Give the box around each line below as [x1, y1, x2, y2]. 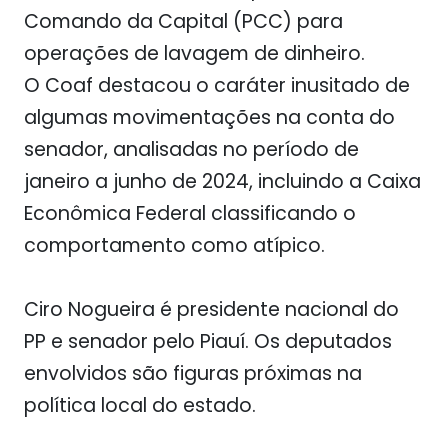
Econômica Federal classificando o [24, 200, 356, 227]
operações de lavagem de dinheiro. [24, 40, 365, 67]
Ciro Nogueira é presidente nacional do [24, 296, 399, 323]
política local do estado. [24, 392, 261, 419]
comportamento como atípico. [24, 232, 325, 259]
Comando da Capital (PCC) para [24, 8, 343, 35]
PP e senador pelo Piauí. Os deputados [24, 328, 392, 355]
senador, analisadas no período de [24, 136, 359, 163]
